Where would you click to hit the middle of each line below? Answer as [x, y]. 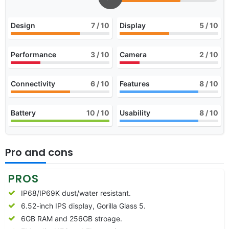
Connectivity [33, 83]
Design [23, 25]
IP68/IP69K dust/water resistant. [76, 193]
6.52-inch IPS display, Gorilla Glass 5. [83, 205]
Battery [23, 112]
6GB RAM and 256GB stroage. [72, 218]
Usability [135, 112]
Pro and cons [39, 152]
